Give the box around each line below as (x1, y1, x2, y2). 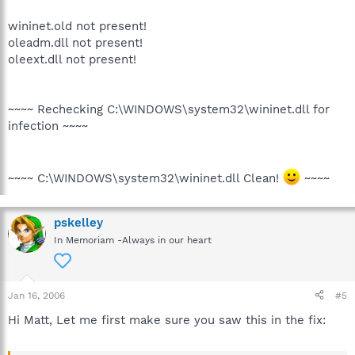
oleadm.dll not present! (8, 35, 143, 50)
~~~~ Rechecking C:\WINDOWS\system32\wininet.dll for (8, 101, 330, 116)
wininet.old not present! (8, 18, 147, 33)
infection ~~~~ (8, 118, 88, 133)
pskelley (54, 215, 103, 230)
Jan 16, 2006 (8, 289, 65, 301)
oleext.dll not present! (8, 52, 136, 67)
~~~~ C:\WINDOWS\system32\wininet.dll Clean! (8, 170, 283, 185)
